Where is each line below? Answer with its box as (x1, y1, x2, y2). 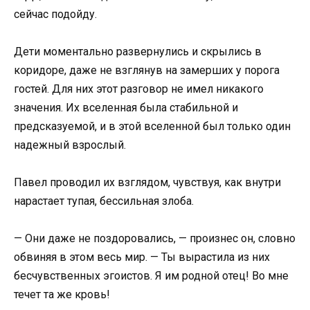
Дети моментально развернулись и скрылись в (14, 44, 262, 58)
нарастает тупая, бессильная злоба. (14, 194, 194, 208)
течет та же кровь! (14, 288, 110, 302)
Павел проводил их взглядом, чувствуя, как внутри (14, 175, 281, 189)
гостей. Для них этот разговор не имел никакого (14, 82, 264, 95)
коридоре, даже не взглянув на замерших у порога (14, 63, 280, 77)
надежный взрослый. (14, 138, 126, 152)
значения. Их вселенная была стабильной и (14, 100, 238, 114)
